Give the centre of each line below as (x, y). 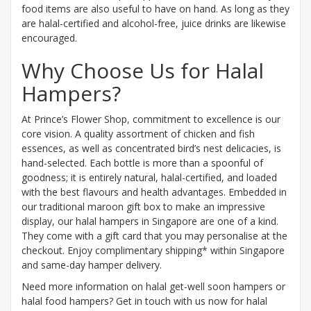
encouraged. (49, 37)
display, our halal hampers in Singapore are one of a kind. (150, 221)
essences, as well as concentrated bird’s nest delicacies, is (151, 148)
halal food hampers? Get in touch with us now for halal (144, 301)
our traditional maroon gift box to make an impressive (143, 206)
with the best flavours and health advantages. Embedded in (154, 192)
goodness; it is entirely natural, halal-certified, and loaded (149, 177)
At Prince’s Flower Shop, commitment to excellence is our (151, 119)
